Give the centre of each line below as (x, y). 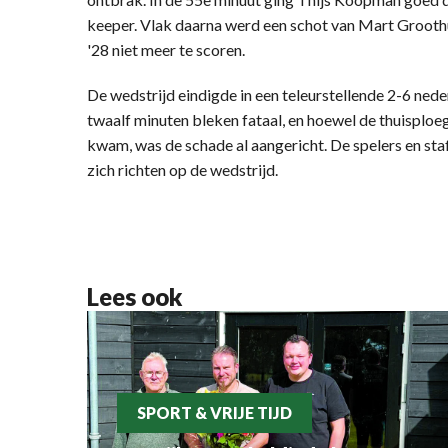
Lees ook (135, 296)
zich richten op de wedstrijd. (182, 169)
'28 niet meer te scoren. (166, 49)
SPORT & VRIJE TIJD (214, 413)
